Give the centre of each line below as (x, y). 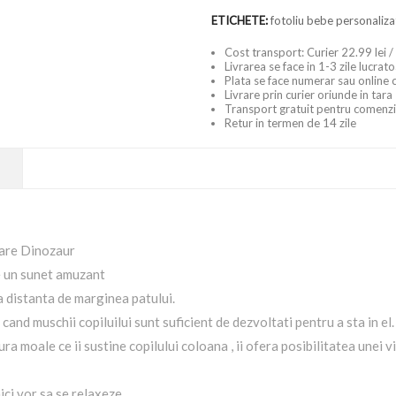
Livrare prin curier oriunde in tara (308, 95)
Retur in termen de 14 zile (290, 123)
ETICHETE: (241, 20)
